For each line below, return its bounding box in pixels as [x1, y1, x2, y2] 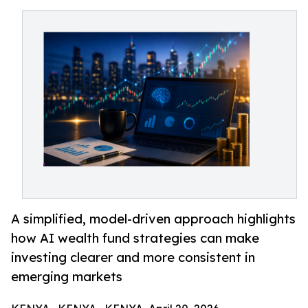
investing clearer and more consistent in [11, 250, 255, 265]
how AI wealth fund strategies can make [11, 230, 259, 246]
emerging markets [11, 269, 122, 285]
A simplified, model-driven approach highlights [11, 211, 296, 227]
